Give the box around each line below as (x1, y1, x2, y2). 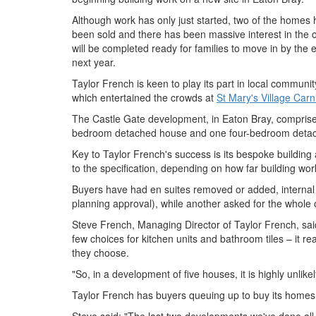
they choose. (72, 245, 129, 260)
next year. (72, 55, 116, 69)
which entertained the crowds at (72, 90, 217, 104)
